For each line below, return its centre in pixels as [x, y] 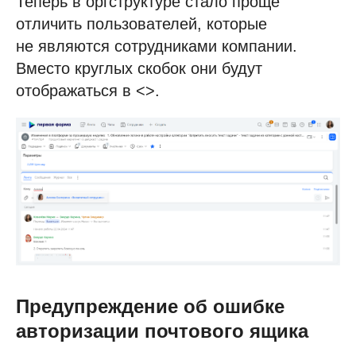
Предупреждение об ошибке [150, 307]
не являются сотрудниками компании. [157, 46]
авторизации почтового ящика [162, 331]
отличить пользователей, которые [141, 23]
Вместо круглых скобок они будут [139, 68]
